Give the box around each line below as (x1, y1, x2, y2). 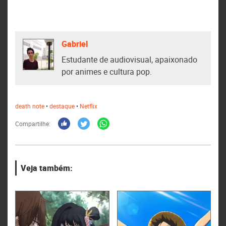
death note (15, 102, 44, 110)
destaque (49, 102, 75, 110)
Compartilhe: (15, 120, 50, 128)
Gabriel (62, 38, 88, 49)
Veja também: (20, 162, 73, 174)
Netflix (80, 102, 97, 110)
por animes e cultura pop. (62, 66, 152, 77)
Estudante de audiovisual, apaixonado (62, 54, 197, 65)
